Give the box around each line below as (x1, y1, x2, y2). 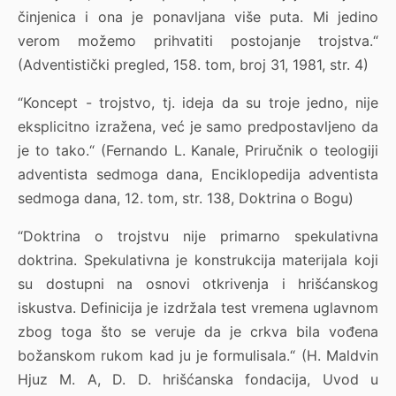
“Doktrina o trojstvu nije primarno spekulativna (18, 227, 378, 246)
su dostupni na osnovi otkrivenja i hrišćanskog (18, 275, 378, 293)
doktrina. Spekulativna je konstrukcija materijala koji (18, 251, 378, 270)
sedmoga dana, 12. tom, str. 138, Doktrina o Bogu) (18, 189, 354, 208)
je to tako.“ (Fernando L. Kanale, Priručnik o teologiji (18, 141, 378, 160)
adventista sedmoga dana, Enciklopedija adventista (18, 165, 378, 184)
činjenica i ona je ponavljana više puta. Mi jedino (18, 8, 378, 27)
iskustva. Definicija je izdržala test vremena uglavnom (18, 299, 378, 317)
